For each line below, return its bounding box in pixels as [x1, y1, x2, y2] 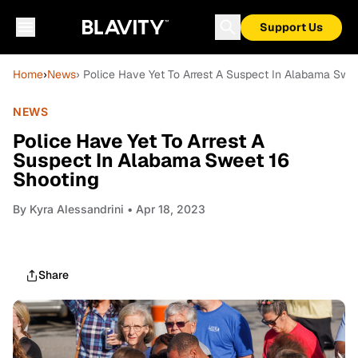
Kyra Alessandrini [30, 202, 124, 216]
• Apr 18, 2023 [124, 202, 205, 216]
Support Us [260, 20, 323, 34]
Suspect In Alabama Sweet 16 [13, 148, 289, 173]
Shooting [13, 167, 99, 192]
